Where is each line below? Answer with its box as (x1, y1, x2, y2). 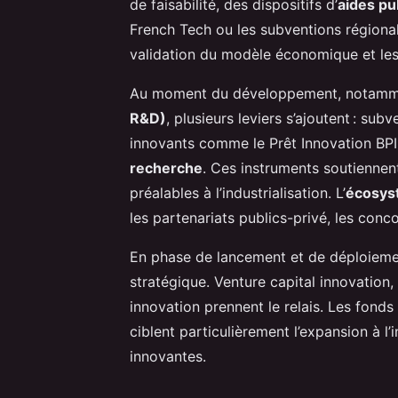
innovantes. (130, 346, 206, 365)
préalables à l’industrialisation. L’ (130, 183, 346, 202)
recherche (130, 158, 203, 177)
